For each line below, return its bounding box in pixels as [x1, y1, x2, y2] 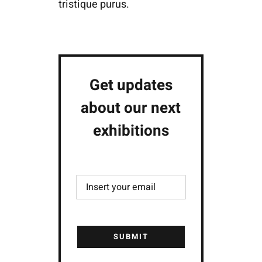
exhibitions [92, 120, 169, 143]
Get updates [89, 74, 173, 97]
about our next [81, 97, 181, 120]
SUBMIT [113, 231, 149, 243]
